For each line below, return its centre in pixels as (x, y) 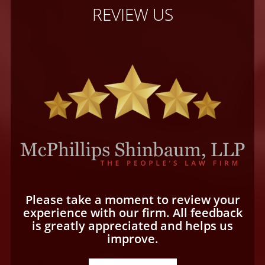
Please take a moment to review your (132, 200)
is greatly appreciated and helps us (132, 226)
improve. (132, 239)
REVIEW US (132, 14)
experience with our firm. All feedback (132, 213)
